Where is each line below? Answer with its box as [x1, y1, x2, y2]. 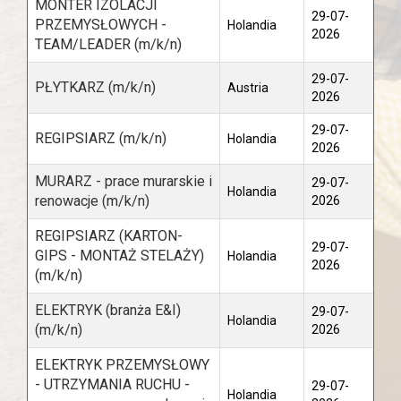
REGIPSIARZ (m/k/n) [35, 130, 166, 147]
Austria [227, 81, 269, 95]
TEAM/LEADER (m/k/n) [35, 36, 182, 53]
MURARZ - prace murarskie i [35, 173, 212, 190]
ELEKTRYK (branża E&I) [35, 302, 181, 319]
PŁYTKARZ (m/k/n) [35, 79, 156, 96]
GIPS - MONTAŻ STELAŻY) [35, 247, 204, 264]
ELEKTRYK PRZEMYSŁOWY [35, 356, 209, 373]
